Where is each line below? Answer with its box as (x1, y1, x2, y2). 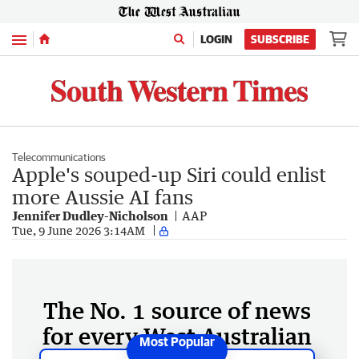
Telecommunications (12, 150, 106, 163)
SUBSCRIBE (251, 33, 309, 46)
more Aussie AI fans (12, 184, 193, 208)
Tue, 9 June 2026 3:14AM (12, 224, 145, 238)
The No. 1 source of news (43, 296, 311, 324)
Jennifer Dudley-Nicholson (12, 208, 168, 223)
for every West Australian (42, 321, 312, 349)
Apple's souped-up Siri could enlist (12, 162, 326, 186)
